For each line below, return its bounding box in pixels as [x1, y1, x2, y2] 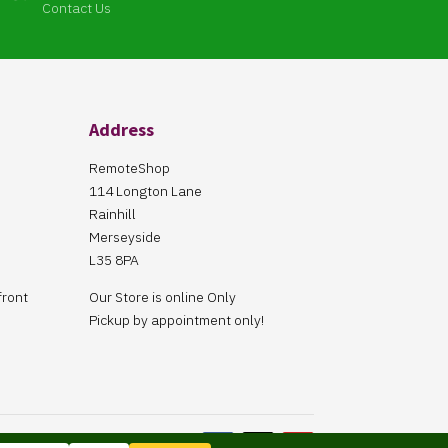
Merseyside [89, 227, 162, 246]
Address [89, 117, 155, 141]
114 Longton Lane [89, 181, 203, 200]
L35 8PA [89, 250, 140, 269]
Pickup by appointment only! [89, 310, 265, 329]
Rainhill [89, 204, 137, 223]
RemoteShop [89, 158, 171, 177]
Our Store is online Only [89, 287, 237, 306]
